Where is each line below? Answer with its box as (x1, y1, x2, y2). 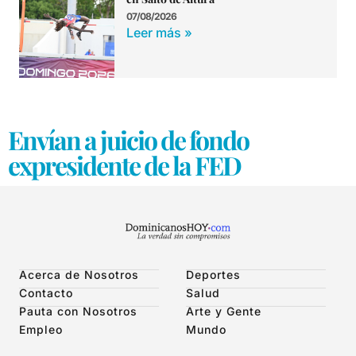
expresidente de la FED (8, 148, 241, 183)
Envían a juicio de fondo (8, 122, 249, 157)
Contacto (19, 285, 73, 300)
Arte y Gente (186, 304, 261, 318)
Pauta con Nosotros (19, 304, 137, 318)
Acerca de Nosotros (19, 267, 139, 281)
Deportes (186, 267, 241, 281)
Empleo (19, 322, 63, 336)
